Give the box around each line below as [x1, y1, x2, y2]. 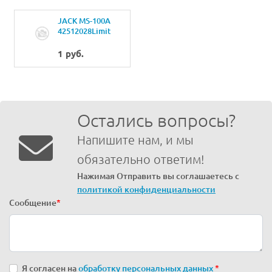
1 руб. [57, 49, 84, 59]
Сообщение [9, 198, 56, 208]
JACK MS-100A [57, 16, 110, 25]
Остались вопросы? [77, 110, 236, 131]
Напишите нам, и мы [77, 133, 194, 148]
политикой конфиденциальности [77, 185, 216, 195]
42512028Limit [57, 27, 110, 36]
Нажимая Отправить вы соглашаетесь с [77, 171, 239, 182]
